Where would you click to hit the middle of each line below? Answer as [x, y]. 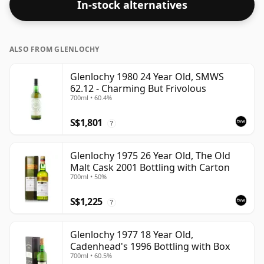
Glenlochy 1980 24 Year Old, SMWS [147, 77]
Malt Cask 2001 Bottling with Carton [150, 168]
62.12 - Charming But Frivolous [138, 89]
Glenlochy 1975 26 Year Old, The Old [150, 156]
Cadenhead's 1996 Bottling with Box [150, 247]
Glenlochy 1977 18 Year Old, [132, 235]
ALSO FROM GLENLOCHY [55, 49]
